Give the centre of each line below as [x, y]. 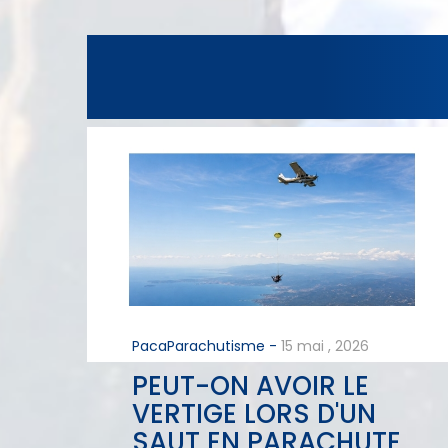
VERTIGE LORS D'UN [254, 413]
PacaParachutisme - [204, 345]
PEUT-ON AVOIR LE [250, 385]
